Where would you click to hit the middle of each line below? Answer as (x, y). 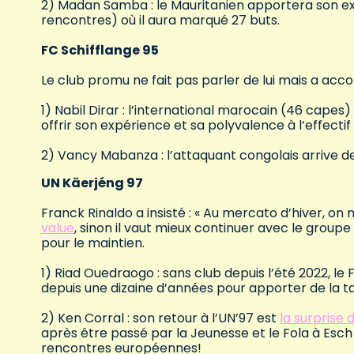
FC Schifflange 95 (100, 51)
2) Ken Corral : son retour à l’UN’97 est (160, 318)
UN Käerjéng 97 (92, 183)
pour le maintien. (93, 243)
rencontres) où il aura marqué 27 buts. (160, 21)
